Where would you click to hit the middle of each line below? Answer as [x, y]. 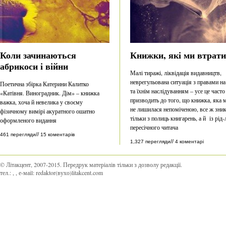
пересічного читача [154, 127]
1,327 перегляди [150, 141]
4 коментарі [189, 141]
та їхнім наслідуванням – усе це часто [178, 91]
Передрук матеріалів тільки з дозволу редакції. [123, 164]
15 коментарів [58, 134]
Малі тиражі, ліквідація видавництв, [176, 72]
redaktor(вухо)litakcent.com [69, 173]
